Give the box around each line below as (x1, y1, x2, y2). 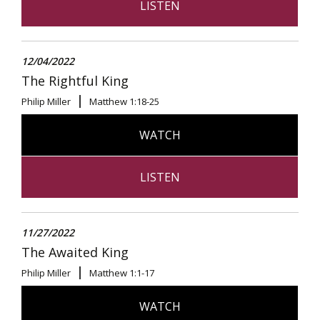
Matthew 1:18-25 (89, 94, 159, 108)
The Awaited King (21, 243, 129, 261)
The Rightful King (21, 71, 129, 89)
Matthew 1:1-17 (89, 266, 154, 279)
